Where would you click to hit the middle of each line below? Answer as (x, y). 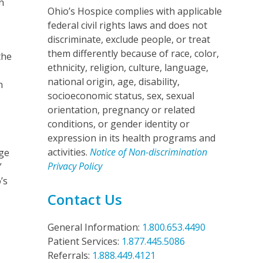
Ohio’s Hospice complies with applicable (134, 11)
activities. (68, 152)
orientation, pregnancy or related (121, 109)
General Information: (95, 227)
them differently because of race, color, (133, 53)
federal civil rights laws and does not (127, 25)
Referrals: (70, 255)
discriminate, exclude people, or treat (129, 39)
